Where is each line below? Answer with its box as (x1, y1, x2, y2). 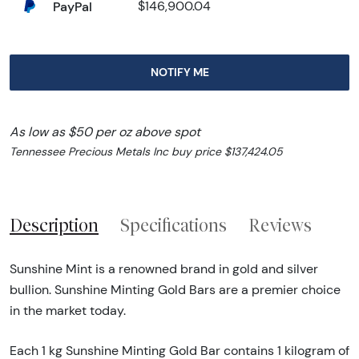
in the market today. (10, 302, 126, 318)
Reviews (248, 215, 312, 236)
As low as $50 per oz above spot (10, 124, 200, 140)
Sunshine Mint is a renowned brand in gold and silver (10, 260, 318, 276)
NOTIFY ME (150, 65, 209, 80)
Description (10, 215, 99, 236)
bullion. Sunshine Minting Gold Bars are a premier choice (10, 281, 341, 297)
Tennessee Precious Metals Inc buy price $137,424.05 (10, 144, 283, 159)
